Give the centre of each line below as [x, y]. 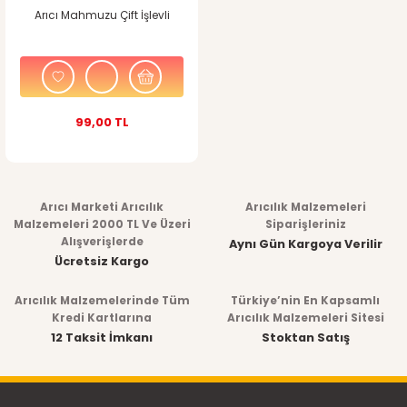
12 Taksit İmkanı [102, 337]
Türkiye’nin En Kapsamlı [305, 300]
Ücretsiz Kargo [102, 261]
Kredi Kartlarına [102, 318]
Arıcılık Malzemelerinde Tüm [102, 300]
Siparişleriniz [305, 224]
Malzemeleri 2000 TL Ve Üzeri [102, 224]
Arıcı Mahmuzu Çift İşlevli [102, 15]
